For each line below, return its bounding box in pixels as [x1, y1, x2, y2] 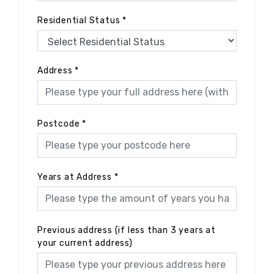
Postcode [37, 118, 80, 129]
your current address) [37, 237, 133, 248]
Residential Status [37, 15, 120, 26]
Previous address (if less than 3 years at [37, 224, 216, 235]
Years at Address [37, 171, 112, 182]
